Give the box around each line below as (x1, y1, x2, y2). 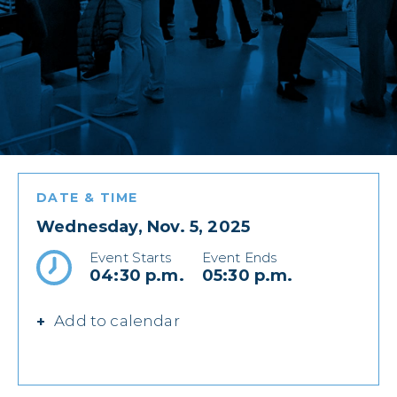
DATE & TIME (36, 189, 138, 206)
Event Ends (201, 248, 277, 266)
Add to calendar (54, 312, 180, 331)
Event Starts (90, 248, 171, 266)
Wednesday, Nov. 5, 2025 (36, 216, 251, 237)
